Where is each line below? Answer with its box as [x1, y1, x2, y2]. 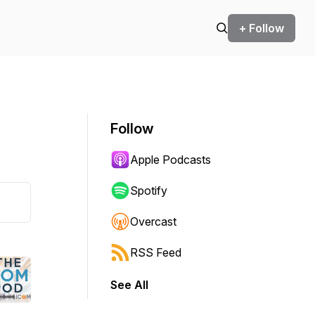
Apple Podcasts [130, 153, 211, 167]
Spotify [130, 184, 167, 198]
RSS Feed [130, 245, 181, 259]
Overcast [130, 214, 176, 229]
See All [110, 278, 148, 292]
